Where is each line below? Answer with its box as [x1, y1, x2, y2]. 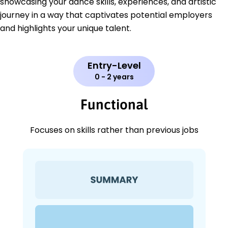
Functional [80, 96, 148, 113]
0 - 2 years [94, 72, 134, 82]
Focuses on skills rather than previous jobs [30, 124, 198, 136]
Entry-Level [87, 59, 141, 72]
